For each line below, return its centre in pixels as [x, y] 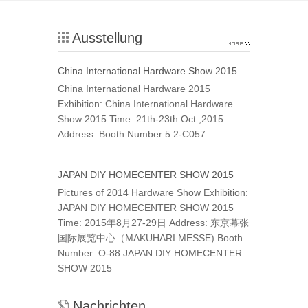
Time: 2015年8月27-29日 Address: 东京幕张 [153, 223]
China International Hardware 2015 [134, 89]
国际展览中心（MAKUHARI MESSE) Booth [150, 238]
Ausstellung [106, 38]
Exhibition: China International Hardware [145, 104]
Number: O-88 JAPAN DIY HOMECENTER [150, 253]
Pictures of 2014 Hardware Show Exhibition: [153, 193]
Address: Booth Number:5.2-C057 [132, 134]
